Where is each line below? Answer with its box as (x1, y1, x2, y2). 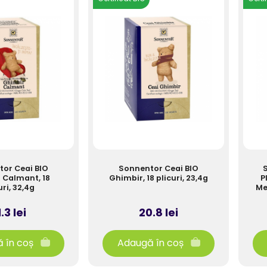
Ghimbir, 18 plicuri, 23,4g (109, 173, 208, 183)
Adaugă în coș (117, 236, 184, 250)
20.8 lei (139, 205, 178, 220)
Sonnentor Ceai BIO (119, 163, 198, 173)
